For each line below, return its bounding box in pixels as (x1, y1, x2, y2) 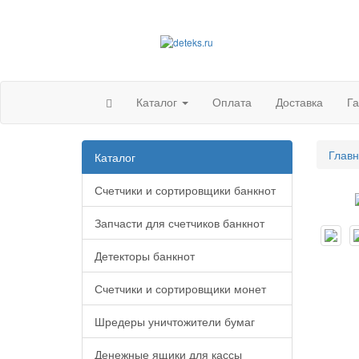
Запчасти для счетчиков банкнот (95, 215, 264, 231)
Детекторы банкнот (95, 248, 195, 264)
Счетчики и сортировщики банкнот (95, 182, 276, 198)
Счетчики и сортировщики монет (95, 280, 266, 296)
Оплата (212, 94, 252, 110)
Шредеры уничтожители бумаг (95, 313, 255, 329)
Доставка (276, 94, 323, 110)
